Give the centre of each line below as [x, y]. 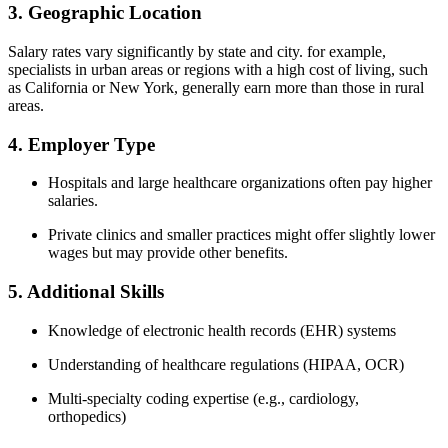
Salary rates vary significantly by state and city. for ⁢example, [197, 51]
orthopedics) [87, 416]
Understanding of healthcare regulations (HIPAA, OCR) [226, 364]
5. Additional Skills [86, 292]
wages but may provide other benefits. [168, 253]
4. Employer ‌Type [81, 144]
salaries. [73, 201]
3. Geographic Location [105, 13]
